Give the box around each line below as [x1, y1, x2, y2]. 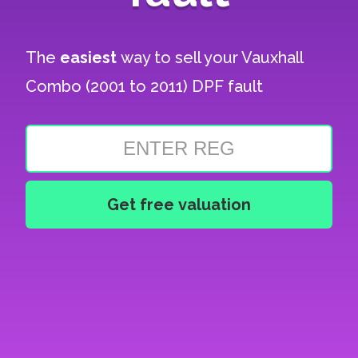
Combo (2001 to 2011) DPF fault [26, 77, 264, 96]
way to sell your [121, 48, 242, 67]
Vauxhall [241, 48, 304, 67]
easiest [60, 48, 121, 67]
